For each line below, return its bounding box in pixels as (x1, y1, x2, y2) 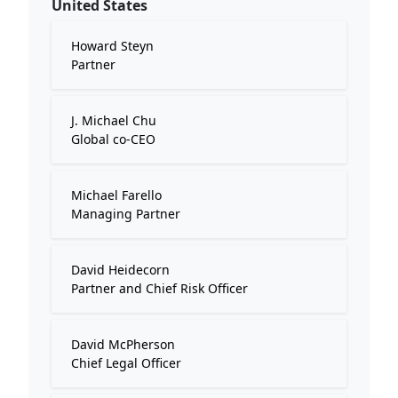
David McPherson (71, 336, 175, 353)
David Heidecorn (71, 261, 170, 278)
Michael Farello (71, 187, 162, 203)
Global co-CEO (71, 131, 155, 147)
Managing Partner (71, 205, 180, 222)
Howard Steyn (71, 37, 154, 54)
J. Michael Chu (71, 112, 156, 129)
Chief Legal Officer (71, 354, 181, 371)
